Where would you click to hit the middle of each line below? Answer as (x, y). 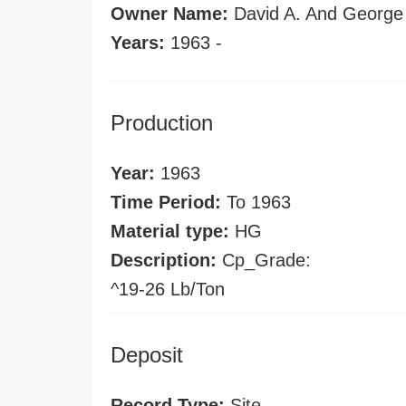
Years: (138, 43)
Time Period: (166, 202)
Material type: (170, 231)
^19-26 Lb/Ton (168, 289)
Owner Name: (169, 14)
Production (162, 123)
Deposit (147, 355)
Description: (164, 260)
